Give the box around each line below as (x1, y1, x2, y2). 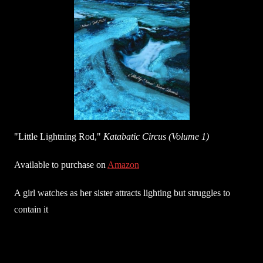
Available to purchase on (14, 160, 107, 170)
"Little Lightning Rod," (14, 131, 103, 141)
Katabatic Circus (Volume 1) (103, 131, 209, 141)
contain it (14, 204, 48, 214)
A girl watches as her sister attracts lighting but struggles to (14, 188, 230, 198)
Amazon (107, 160, 139, 170)
